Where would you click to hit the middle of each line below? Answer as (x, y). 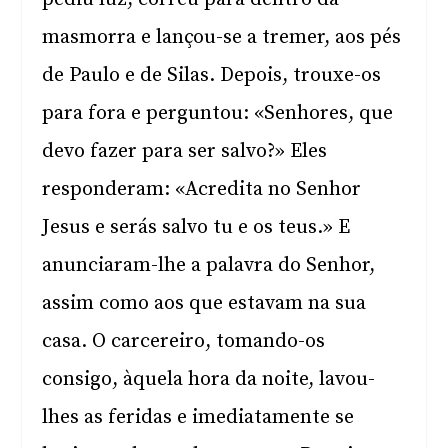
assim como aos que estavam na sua (204, 303)
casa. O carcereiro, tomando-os (184, 341)
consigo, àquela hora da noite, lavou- (209, 379)
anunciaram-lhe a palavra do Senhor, (209, 265)
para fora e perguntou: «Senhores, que (218, 113)
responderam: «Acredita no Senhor (202, 189)
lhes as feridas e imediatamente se (198, 417)
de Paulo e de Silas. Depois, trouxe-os (212, 75)
